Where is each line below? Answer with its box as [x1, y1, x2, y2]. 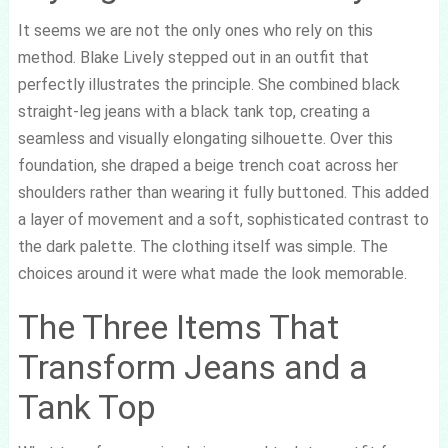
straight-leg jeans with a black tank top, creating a [17, 102, 370, 121]
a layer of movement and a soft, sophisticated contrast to [17, 210, 429, 229]
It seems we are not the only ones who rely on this [17, 21, 373, 40]
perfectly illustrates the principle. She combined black [17, 75, 400, 94]
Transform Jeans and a [17, 347, 368, 387]
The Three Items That [17, 307, 339, 347]
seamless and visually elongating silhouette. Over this [17, 129, 393, 148]
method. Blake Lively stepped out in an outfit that [17, 48, 369, 67]
